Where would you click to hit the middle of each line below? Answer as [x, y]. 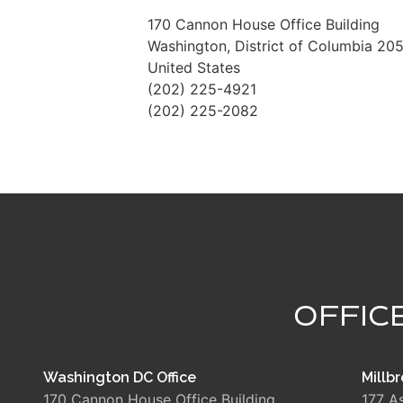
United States [193, 67]
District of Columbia [303, 45]
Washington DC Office [120, 378]
